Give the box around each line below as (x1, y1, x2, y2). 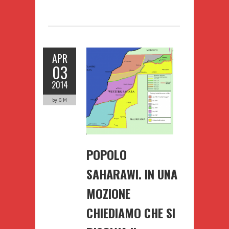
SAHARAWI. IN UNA (86, 164, 177, 183)
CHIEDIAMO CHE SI (86, 203, 175, 222)
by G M (52, 96, 67, 103)
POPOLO (86, 145, 127, 164)
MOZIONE (86, 184, 130, 202)
